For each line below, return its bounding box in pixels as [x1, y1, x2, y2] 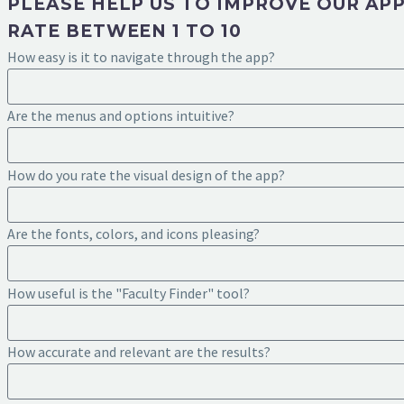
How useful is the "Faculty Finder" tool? [7, 284, 250, 302]
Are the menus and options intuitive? [7, 106, 234, 124]
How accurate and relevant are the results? [7, 343, 271, 361]
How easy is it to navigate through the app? [7, 48, 275, 66]
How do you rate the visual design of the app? [7, 166, 285, 184]
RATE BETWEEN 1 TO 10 [7, 21, 242, 41]
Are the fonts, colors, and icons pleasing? [7, 225, 260, 243]
